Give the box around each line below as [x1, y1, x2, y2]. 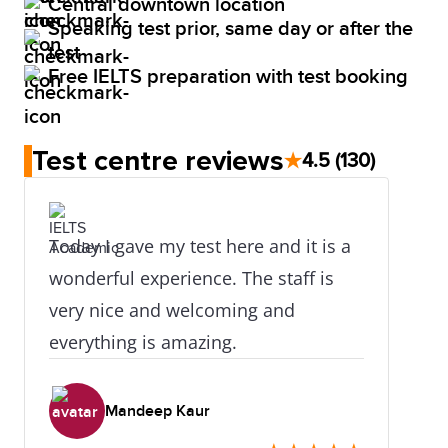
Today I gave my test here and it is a [49, 233, 351, 258]
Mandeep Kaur [105, 400, 210, 421]
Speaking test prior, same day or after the [48, 16, 413, 41]
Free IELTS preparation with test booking [48, 64, 408, 89]
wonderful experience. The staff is [49, 265, 334, 290]
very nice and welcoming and [49, 297, 295, 322]
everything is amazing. [49, 329, 237, 354]
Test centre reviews [32, 143, 284, 178]
